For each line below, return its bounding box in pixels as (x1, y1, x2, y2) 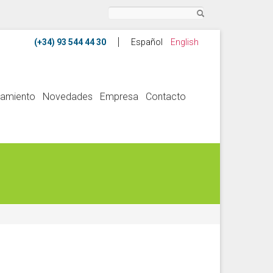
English (171, 37, 199, 47)
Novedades (43, 91, 93, 102)
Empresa (100, 91, 138, 102)
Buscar (107, 7, 135, 17)
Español (131, 37, 163, 47)
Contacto (146, 91, 186, 102)
